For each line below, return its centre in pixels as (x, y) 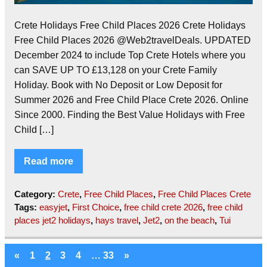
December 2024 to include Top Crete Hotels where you (130, 55)
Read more (49, 161)
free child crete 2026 (163, 207)
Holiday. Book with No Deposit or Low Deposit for (118, 85)
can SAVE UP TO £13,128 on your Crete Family (116, 70)
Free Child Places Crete (204, 194)
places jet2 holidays (52, 220)
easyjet (53, 207)
